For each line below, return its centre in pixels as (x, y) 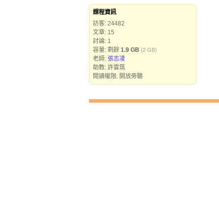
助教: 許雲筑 (109, 67)
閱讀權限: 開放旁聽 (118, 76)
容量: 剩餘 (107, 50)
